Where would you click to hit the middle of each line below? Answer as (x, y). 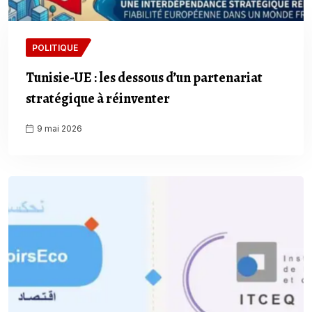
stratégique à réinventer (98, 98)
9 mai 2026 (58, 128)
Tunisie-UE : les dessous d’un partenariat (144, 77)
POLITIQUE (55, 47)
